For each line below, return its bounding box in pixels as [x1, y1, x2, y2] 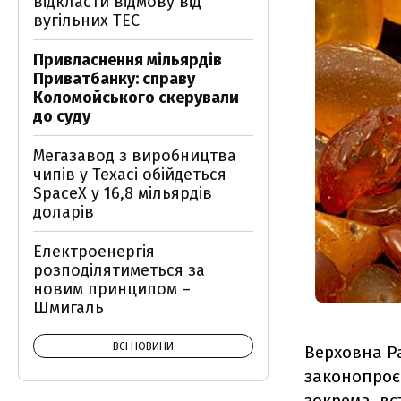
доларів [33, 202, 94, 222]
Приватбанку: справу [33, 69, 195, 89]
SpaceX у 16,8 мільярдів [33, 183, 212, 203]
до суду [33, 107, 90, 126]
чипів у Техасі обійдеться [33, 165, 226, 184]
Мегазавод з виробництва [33, 146, 236, 166]
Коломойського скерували [33, 88, 239, 107]
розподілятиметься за [33, 260, 205, 280]
